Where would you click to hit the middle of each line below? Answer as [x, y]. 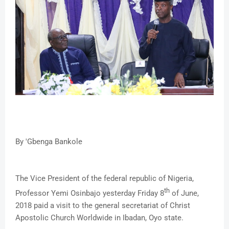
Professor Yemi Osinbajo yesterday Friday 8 [90, 193]
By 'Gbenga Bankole [49, 141]
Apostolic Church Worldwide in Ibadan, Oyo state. [99, 217]
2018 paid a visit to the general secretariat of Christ [103, 205]
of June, [184, 193]
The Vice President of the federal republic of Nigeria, [105, 178]
